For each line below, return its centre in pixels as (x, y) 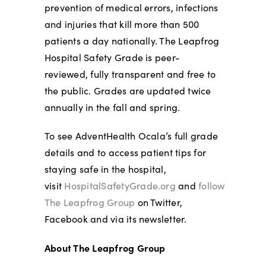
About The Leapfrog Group (105, 247)
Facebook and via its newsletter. (115, 218)
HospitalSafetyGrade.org (120, 185)
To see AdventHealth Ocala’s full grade (131, 135)
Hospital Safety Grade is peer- (112, 57)
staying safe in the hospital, (105, 169)
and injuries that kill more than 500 (122, 24)
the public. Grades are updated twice (128, 90)
